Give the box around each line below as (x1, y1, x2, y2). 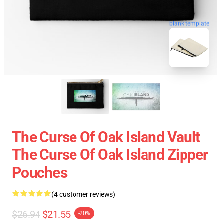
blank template (169, 18, 209, 25)
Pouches (12, 164, 67, 181)
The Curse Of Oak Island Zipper (12, 146, 208, 163)
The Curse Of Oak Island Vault (12, 128, 200, 146)
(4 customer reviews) (51, 190, 115, 198)
